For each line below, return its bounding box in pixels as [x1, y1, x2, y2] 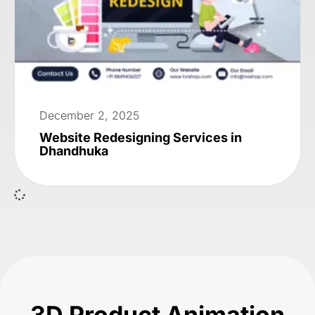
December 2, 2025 [39, 108, 139, 122]
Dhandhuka [39, 143, 108, 158]
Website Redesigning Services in [39, 129, 242, 145]
